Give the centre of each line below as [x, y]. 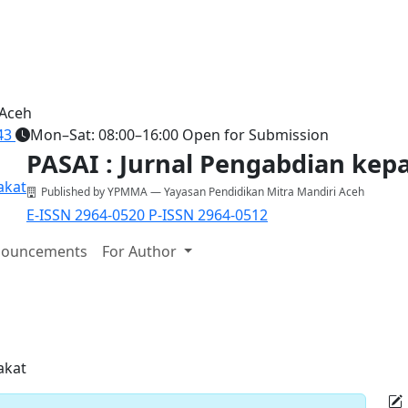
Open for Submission [255, 135]
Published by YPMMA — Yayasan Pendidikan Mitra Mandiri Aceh [203, 192]
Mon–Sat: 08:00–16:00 [104, 135]
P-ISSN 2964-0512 [208, 215]
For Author [141, 251]
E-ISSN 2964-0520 [87, 215]
